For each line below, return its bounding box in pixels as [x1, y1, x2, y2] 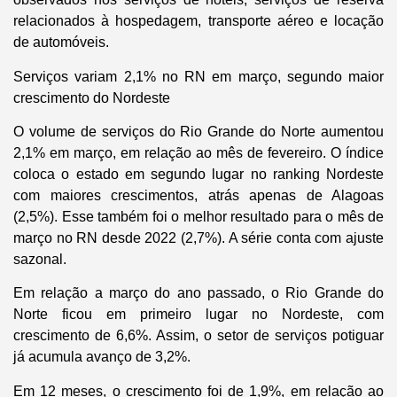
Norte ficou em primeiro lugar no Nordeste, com [13, 307, 384, 323]
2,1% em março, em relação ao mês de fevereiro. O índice [13, 145, 384, 161]
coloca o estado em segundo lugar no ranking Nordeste [13, 167, 384, 183]
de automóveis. [13, 35, 109, 51]
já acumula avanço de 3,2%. [13, 349, 191, 365]
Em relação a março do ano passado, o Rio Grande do [13, 285, 384, 301]
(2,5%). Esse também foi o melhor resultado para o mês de [13, 209, 384, 225]
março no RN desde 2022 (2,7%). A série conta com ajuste [13, 230, 384, 246]
